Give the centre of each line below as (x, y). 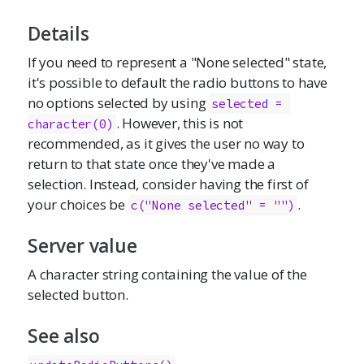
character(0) (71, 123)
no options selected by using (119, 102)
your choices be (78, 204)
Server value (82, 246)
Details (58, 34)
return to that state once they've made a (152, 163)
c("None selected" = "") (213, 205)
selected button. (78, 294)
